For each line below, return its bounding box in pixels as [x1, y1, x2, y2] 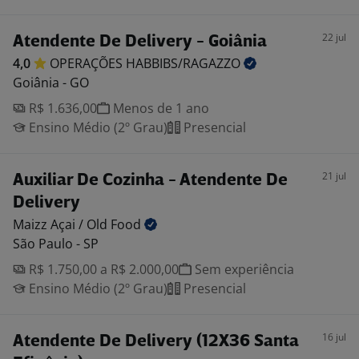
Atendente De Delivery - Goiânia [13, 34, 267, 50]
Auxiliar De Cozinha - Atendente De [13, 172, 288, 189]
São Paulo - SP [13, 235, 99, 252]
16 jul [322, 330, 346, 344]
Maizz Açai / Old [13, 216, 111, 233]
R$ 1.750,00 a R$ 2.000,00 [26, 260, 179, 278]
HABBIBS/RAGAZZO [126, 54, 244, 72]
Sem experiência [192, 260, 294, 278]
